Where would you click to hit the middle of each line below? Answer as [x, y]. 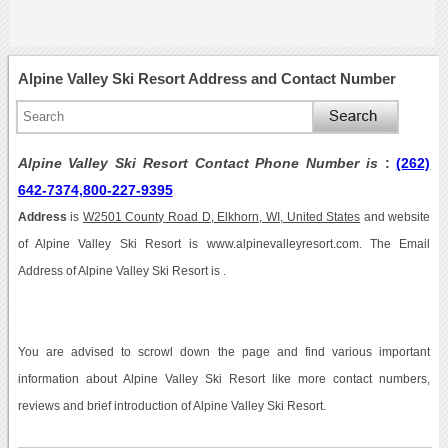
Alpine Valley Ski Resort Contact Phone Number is [201, 162]
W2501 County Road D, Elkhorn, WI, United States [221, 216]
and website [395, 216]
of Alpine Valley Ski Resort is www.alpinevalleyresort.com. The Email [224, 243]
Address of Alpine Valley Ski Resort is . [121, 270]
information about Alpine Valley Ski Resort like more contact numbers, [224, 378]
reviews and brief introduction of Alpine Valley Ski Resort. [171, 405]
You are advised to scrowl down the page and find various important [224, 351]
